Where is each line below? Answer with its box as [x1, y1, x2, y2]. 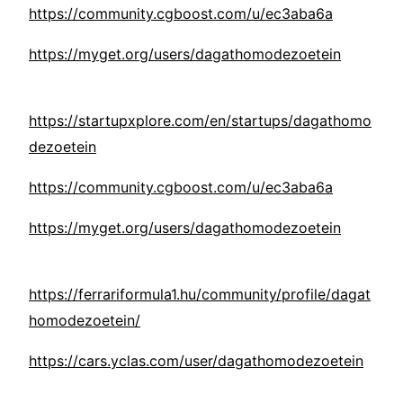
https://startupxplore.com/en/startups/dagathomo [29, 112, 372, 130]
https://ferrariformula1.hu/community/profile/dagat [29, 285, 371, 304]
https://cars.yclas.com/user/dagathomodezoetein [29, 352, 363, 371]
